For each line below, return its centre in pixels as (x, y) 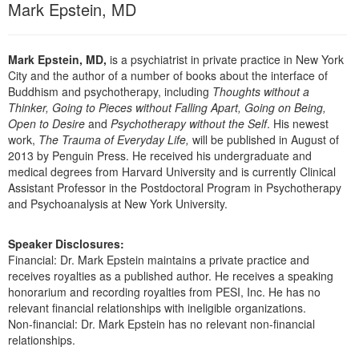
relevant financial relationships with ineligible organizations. (157, 307)
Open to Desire (46, 123)
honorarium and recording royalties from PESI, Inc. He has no (164, 291)
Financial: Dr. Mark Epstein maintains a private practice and (159, 259)
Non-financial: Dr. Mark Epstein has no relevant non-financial (161, 323)
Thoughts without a (261, 91)
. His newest (298, 123)
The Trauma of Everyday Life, (114, 139)
